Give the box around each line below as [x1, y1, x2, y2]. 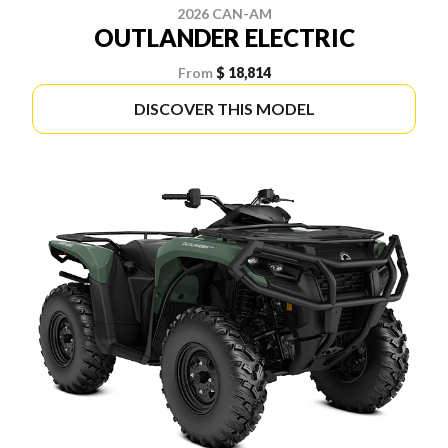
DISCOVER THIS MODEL [133, 98, 315, 118]
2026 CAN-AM [176, 4, 272, 22]
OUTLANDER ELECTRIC [93, 22, 355, 52]
